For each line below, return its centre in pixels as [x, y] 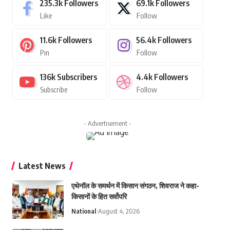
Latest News [42, 166]
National [83, 211]
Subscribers [77, 77]
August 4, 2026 [119, 211]
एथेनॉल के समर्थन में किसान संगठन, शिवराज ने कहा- [135, 185]
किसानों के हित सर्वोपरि [99, 196]
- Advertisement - [108, 123]
